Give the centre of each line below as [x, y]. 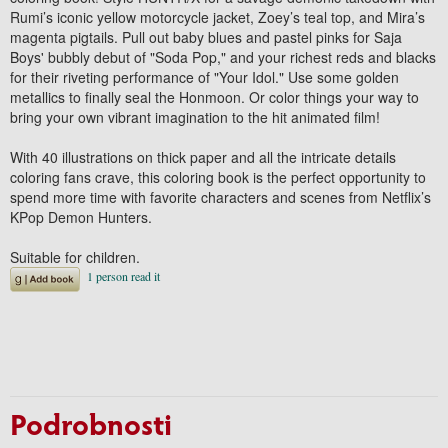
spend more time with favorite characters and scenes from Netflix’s [220, 196]
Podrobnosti [91, 422]
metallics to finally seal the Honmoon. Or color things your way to [214, 96]
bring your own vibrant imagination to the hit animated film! [195, 116]
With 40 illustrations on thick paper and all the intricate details [203, 156]
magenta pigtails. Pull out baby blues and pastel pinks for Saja [206, 36]
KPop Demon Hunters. [81, 216]
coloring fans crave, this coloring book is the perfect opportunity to [218, 176]
